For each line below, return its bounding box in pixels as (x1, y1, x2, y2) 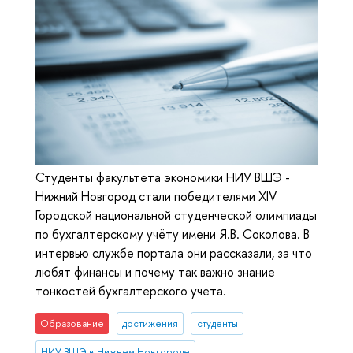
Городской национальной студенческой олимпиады (35, 206, 317, 224)
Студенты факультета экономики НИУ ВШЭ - (35, 168, 290, 186)
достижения (121, 316, 178, 330)
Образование (40, 316, 105, 330)
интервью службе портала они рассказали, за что (35, 243, 312, 262)
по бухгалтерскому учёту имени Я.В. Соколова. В (35, 225, 310, 243)
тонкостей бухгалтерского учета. (35, 281, 226, 299)
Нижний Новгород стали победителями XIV (35, 187, 277, 205)
